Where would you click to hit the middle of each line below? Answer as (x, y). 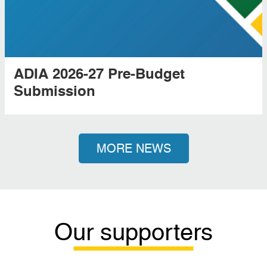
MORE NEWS (133, 148)
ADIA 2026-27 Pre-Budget (99, 75)
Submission (54, 92)
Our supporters (133, 232)
